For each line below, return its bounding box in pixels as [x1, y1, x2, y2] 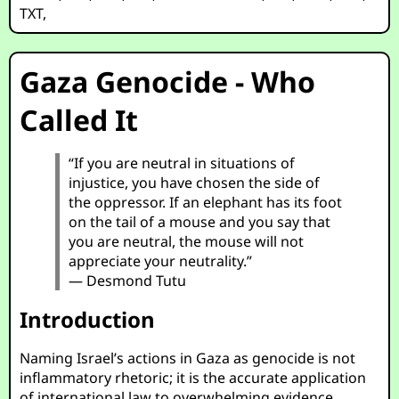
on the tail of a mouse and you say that [69, 212, 331, 232]
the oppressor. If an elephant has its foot [69, 192, 343, 212]
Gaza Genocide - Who [20, 62, 316, 101]
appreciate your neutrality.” [69, 251, 253, 271]
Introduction [20, 305, 156, 334]
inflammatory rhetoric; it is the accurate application [20, 368, 367, 387]
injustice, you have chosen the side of [69, 173, 321, 192]
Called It [20, 101, 139, 139]
